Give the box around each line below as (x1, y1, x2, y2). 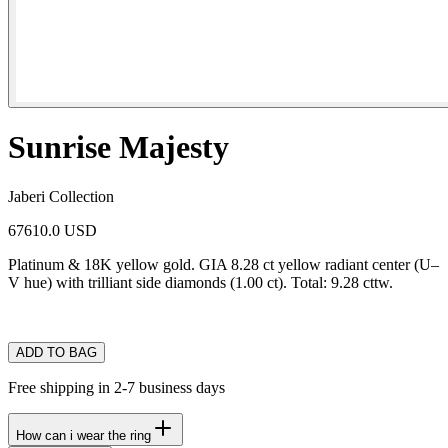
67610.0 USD (8, 221, 97, 239)
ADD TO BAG (16, 344, 97, 360)
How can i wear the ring (16, 427, 151, 443)
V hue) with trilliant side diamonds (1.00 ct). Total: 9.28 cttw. (8, 273, 393, 291)
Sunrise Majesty (8, 129, 229, 166)
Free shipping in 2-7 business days (8, 378, 225, 396)
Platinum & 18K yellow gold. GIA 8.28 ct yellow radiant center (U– (8, 255, 439, 273)
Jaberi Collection (8, 187, 114, 205)
